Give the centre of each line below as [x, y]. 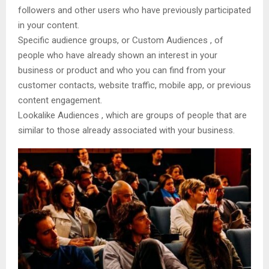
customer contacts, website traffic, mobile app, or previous [134, 86]
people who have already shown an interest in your [118, 56]
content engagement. [60, 101]
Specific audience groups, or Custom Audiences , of [121, 41]
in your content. [49, 26]
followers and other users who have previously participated [134, 11]
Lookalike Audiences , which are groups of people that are [132, 116]
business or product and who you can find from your [122, 71]
